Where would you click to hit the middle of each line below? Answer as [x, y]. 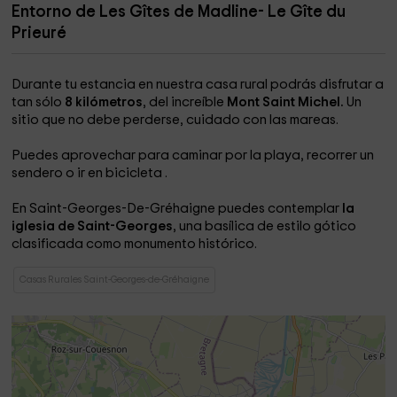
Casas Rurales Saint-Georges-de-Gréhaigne [115, 280]
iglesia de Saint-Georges [93, 226]
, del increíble [185, 102]
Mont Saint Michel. [287, 102]
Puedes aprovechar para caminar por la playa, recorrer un [193, 156]
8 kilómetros [104, 102]
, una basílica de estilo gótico [265, 226]
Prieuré [39, 33]
